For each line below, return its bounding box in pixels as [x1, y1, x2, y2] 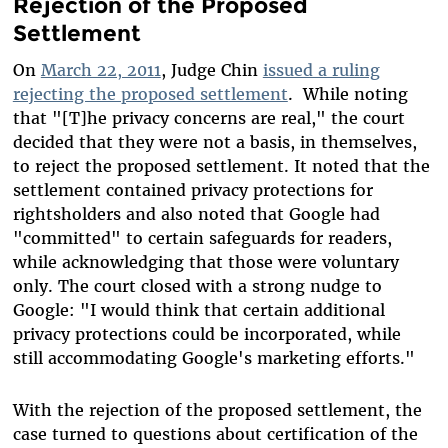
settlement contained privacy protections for [12, 180, 373, 201]
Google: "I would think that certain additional [12, 300, 385, 321]
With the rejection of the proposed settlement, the [12, 400, 422, 421]
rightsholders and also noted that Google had [12, 204, 380, 225]
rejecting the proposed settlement [12, 84, 288, 105]
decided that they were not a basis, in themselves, [12, 132, 417, 153]
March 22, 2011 [40, 60, 161, 81]
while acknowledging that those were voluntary [12, 252, 399, 273]
